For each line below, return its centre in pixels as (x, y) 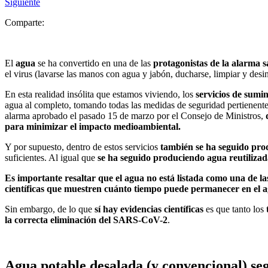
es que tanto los (235, 209)
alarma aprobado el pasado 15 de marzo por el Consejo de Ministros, (135, 115)
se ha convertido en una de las (94, 63)
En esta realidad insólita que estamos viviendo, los (100, 94)
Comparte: (25, 22)
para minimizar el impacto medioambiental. (93, 126)
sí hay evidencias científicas (148, 209)
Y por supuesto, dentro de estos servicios (81, 147)
